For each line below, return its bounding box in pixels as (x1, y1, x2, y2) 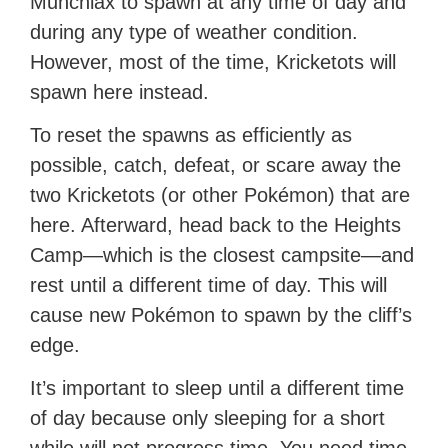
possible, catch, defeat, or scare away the (30, 154, 402, 177)
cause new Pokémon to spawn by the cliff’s (30, 304, 413, 327)
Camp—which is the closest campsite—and (30, 244, 415, 267)
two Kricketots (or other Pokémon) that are (30, 184, 411, 207)
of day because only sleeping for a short (30, 407, 386, 430)
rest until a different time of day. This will (30, 274, 388, 297)
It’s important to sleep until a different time (30, 377, 405, 400)
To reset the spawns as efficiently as (30, 124, 353, 147)
